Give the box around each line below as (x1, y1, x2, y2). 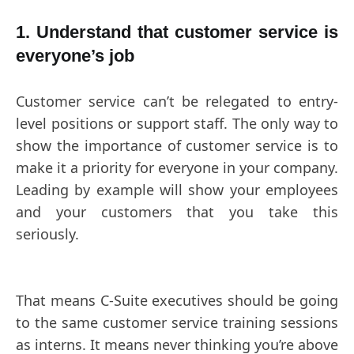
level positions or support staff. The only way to (16, 114, 338, 134)
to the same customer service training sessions (16, 313, 338, 333)
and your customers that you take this (16, 202, 338, 222)
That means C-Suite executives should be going (16, 291, 338, 311)
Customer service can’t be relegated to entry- (16, 92, 338, 111)
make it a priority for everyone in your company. (16, 158, 338, 178)
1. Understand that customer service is (16, 22, 338, 43)
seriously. (16, 224, 83, 244)
